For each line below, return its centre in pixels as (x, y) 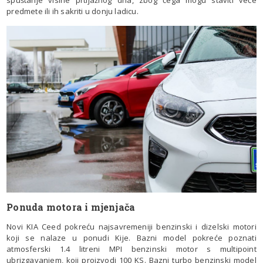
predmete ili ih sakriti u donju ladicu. (73, 11)
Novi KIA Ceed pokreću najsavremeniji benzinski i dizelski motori (131, 227)
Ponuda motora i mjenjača (71, 207)
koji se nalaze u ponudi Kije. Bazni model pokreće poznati (131, 238)
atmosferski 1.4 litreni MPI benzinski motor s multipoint (131, 249)
